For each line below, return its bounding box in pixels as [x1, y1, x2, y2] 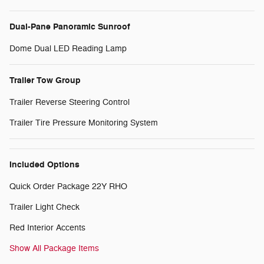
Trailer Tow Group [9, 75, 81, 87]
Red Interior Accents [9, 223, 85, 233]
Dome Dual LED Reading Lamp [9, 44, 127, 54]
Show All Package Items [9, 243, 99, 254]
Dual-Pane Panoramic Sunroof [9, 21, 130, 33]
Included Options [9, 159, 80, 171]
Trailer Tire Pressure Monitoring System [9, 118, 158, 128]
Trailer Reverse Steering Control [9, 97, 130, 108]
